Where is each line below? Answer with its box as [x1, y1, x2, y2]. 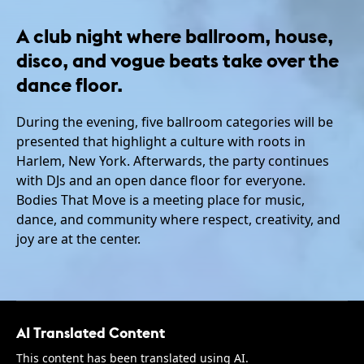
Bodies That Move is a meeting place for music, [16, 190, 305, 209]
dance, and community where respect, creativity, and [16, 210, 340, 228]
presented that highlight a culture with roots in [16, 132, 305, 150]
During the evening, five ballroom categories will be [16, 112, 333, 131]
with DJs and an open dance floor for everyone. [16, 171, 305, 189]
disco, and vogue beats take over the [16, 45, 339, 72]
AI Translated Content [16, 322, 165, 342]
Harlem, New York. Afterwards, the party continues [16, 151, 329, 170]
